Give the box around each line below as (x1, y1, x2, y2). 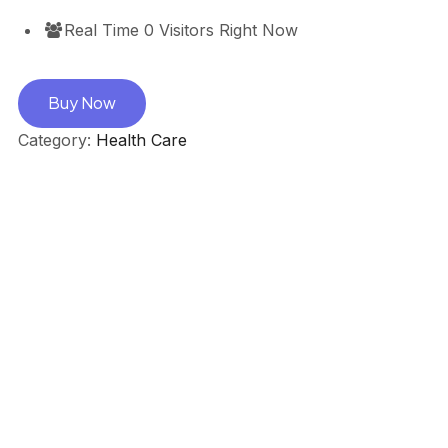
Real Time (64, 19, 145, 40)
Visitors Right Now (154, 19, 299, 40)
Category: (17, 129, 96, 150)
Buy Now (47, 92, 116, 114)
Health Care (95, 129, 187, 150)
